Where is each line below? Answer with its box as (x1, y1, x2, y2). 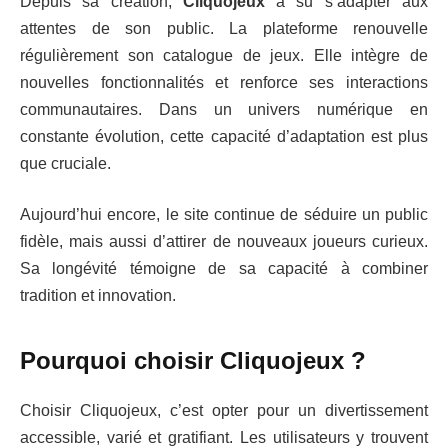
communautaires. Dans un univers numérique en (20, 100, 428, 118)
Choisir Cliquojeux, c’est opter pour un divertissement (20, 401, 428, 419)
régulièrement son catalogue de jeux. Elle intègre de (20, 46, 428, 64)
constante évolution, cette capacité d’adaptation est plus (20, 127, 428, 145)
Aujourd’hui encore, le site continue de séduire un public (20, 206, 428, 224)
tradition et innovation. (20, 287, 180, 305)
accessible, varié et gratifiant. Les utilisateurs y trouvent (20, 428, 428, 446)
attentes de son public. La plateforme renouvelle (20, 19, 428, 37)
